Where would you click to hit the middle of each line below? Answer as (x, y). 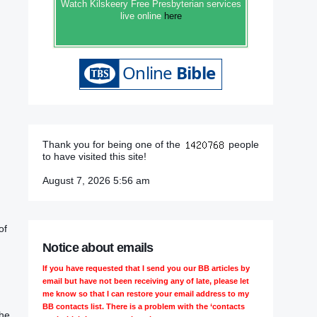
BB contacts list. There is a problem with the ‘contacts (144, 306)
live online (142, 16)
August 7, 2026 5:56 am (96, 180)
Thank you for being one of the (113, 144)
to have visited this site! (94, 156)
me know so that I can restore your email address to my (146, 293)
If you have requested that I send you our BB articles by (146, 268)
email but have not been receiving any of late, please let (146, 281)
